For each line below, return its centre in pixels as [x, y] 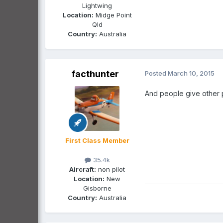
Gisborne [97, 188]
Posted [156, 73]
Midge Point [112, 15]
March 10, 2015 [191, 73]
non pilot [111, 169]
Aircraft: [83, 169]
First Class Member [97, 140]
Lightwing [97, 5]
